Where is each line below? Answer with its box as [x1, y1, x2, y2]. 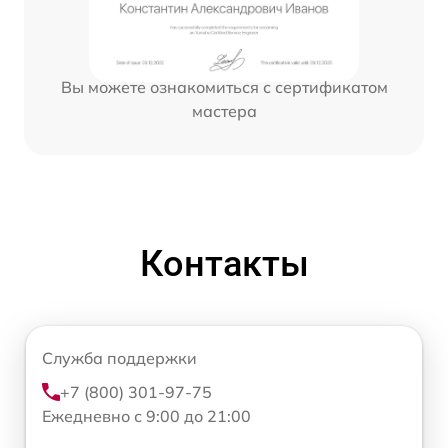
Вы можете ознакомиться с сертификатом [60, 76, 388, 97]
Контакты [139, 242, 309, 285]
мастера [191, 100, 257, 121]
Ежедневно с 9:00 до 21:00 [42, 405, 251, 426]
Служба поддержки [42, 347, 197, 368]
